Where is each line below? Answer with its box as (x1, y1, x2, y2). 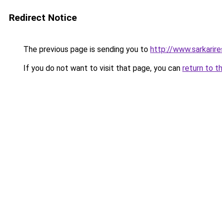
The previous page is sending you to (21, 45, 150, 54)
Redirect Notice (9, 12, 77, 23)
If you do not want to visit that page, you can (21, 63, 182, 73)
